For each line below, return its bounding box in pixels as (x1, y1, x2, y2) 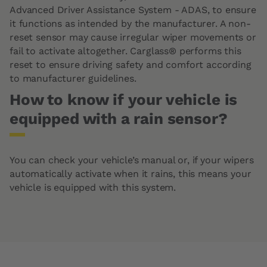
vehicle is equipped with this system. (10, 182, 176, 193)
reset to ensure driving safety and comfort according (10, 59, 252, 70)
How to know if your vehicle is (10, 91, 238, 108)
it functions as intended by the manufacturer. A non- (10, 18, 251, 29)
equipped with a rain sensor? (10, 110, 228, 128)
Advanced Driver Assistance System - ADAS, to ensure (10, 4, 256, 15)
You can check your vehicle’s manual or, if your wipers (10, 154, 254, 166)
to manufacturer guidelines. (10, 73, 136, 84)
